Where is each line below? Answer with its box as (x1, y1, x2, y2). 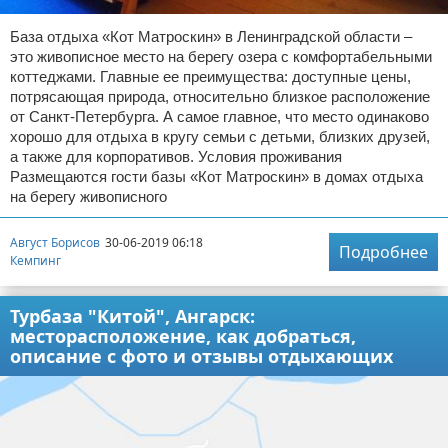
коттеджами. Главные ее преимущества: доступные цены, (10, 67, 411, 85)
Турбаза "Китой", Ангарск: (10, 303, 255, 328)
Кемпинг (10, 252, 61, 270)
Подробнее (339, 240, 428, 263)
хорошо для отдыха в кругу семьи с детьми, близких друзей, (10, 127, 430, 145)
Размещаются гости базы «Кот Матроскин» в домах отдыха (10, 167, 423, 185)
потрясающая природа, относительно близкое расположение (10, 87, 430, 105)
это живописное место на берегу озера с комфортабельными (10, 47, 432, 65)
